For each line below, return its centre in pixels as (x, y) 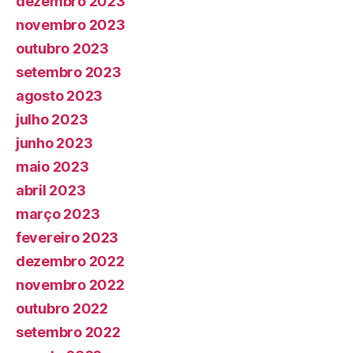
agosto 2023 (59, 96)
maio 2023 (52, 167)
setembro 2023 (69, 72)
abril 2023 (51, 190)
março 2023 (58, 214)
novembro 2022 (70, 285)
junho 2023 (54, 143)
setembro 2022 (68, 332)
